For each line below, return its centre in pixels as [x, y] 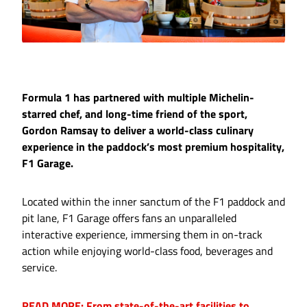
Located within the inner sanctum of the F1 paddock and [153, 202]
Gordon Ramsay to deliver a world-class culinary [138, 131]
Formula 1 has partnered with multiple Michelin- [138, 98]
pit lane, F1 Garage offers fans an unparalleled [129, 218]
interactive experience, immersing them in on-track [142, 235]
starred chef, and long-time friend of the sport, [135, 114]
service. [39, 268]
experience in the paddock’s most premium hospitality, [153, 147]
